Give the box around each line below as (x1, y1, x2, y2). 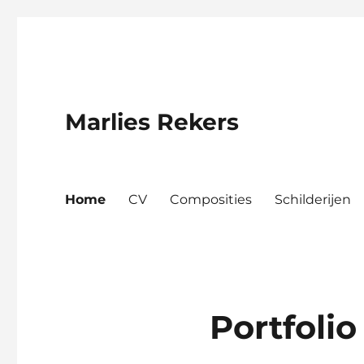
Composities (170, 191, 253, 207)
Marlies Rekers (65, 108, 240, 136)
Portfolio (209, 307, 357, 347)
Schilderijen (275, 191, 352, 207)
